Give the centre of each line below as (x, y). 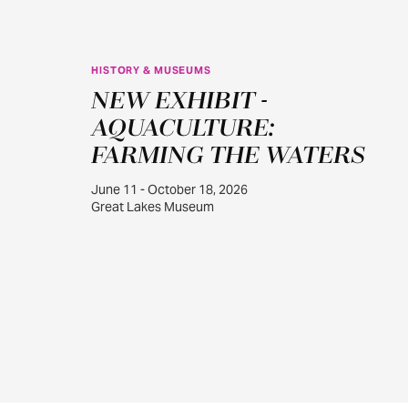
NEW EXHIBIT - (179, 102)
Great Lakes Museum (153, 207)
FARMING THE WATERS (228, 156)
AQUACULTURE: (183, 129)
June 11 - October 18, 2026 (169, 189)
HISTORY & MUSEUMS (151, 70)
